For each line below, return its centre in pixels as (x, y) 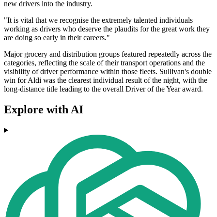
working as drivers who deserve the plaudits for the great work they (107, 29)
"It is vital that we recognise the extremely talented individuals (98, 20)
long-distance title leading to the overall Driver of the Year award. (103, 89)
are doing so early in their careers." (57, 38)
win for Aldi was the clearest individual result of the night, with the (106, 80)
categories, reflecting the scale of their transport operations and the (104, 63)
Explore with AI (44, 110)
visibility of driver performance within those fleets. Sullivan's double (108, 72)
